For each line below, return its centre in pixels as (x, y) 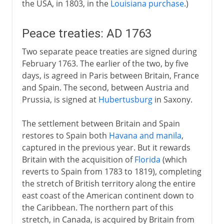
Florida (147, 159)
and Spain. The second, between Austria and (105, 87)
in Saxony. (172, 99)
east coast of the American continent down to (108, 195)
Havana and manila (145, 135)
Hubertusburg (125, 99)
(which (173, 159)
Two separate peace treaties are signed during (109, 51)
